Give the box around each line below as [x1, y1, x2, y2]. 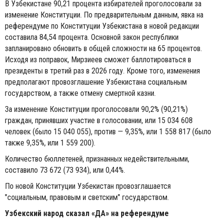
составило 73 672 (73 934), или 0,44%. [5, 165, 125, 175]
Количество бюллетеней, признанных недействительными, [5, 154, 189, 163]
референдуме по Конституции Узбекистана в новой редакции [5, 21, 199, 31]
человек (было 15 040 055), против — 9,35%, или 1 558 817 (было [5, 127, 211, 136]
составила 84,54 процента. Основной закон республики [5, 32, 179, 42]
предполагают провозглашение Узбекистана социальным [5, 77, 187, 87]
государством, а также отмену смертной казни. [5, 88, 156, 98]
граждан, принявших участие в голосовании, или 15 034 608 [5, 115, 193, 125]
